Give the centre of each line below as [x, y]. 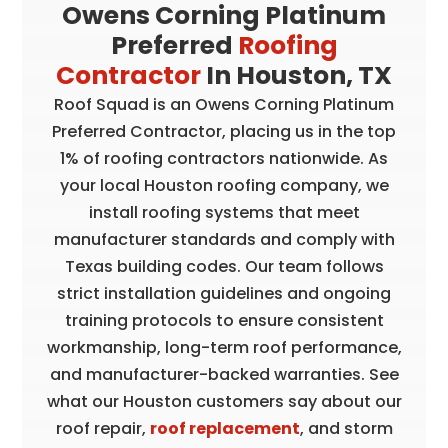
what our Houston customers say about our [224, 402]
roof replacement [224, 429]
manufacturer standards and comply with [224, 240]
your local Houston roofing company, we [224, 186]
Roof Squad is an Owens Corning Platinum [224, 105]
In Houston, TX [296, 76]
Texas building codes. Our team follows [224, 267]
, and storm [346, 429]
